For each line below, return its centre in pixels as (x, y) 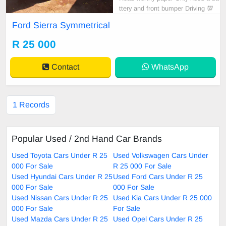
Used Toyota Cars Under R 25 (60, 155)
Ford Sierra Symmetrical (61, 25)
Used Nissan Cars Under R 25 (60, 197)
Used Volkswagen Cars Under (161, 155)
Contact (64, 67)
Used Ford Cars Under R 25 (158, 176)
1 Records (31, 104)
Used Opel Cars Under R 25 (158, 219)
